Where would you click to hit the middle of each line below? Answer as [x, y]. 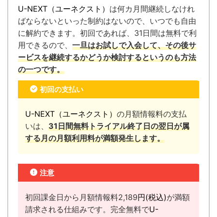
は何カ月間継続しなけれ [152, 9]
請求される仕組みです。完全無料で [87, 209]
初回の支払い [62, 90]
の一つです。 [41, 70]
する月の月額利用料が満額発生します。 [95, 138]
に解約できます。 [49, 33]
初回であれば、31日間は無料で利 [138, 33]
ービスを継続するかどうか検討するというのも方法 [107, 57]
